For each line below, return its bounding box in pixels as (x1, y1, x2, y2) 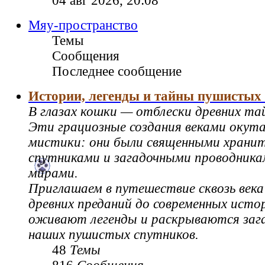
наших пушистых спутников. (28, 227, 199, 243)
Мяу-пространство (28, 18, 138, 33)
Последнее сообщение (52, 64, 182, 79)
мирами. (28, 166, 78, 181)
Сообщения (52, 49, 119, 64)
